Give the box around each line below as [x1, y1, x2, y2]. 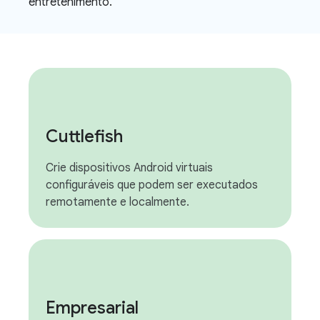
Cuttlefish [46, 126, 123, 147]
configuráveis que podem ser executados [46, 178, 258, 192]
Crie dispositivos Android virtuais [46, 161, 213, 175]
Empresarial [46, 297, 139, 319]
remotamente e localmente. [46, 195, 189, 209]
